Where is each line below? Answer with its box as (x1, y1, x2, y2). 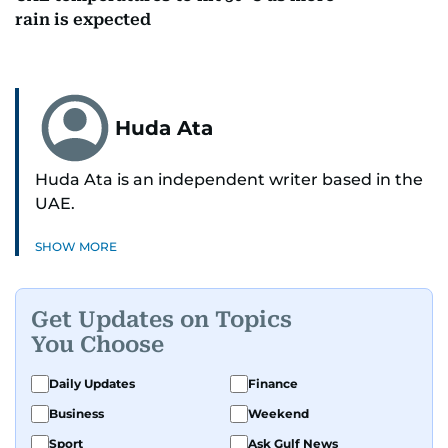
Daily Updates (49, 376, 135, 391)
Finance (248, 376, 298, 391)
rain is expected (15, 10, 151, 29)
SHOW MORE (35, 239, 117, 254)
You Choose (31, 331, 164, 357)
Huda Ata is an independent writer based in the (35, 170, 423, 189)
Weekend (248, 406, 309, 421)
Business (49, 406, 104, 421)
